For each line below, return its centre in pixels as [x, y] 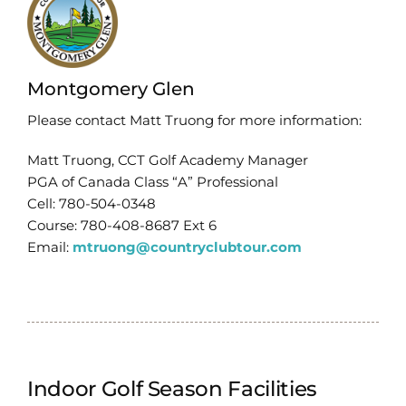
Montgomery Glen [111, 89]
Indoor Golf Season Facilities [172, 389]
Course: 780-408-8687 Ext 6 [121, 226]
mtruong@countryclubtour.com [187, 247]
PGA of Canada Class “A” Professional [152, 182]
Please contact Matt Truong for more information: [194, 121]
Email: [49, 247]
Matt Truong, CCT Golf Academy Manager [167, 160]
